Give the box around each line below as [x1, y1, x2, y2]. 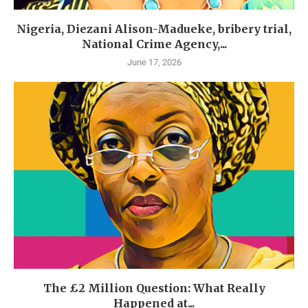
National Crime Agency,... [81, 36, 227, 51]
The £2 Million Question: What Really [43, 280, 265, 295]
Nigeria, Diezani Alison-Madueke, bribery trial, [16, 21, 291, 36]
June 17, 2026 [126, 56, 181, 67]
